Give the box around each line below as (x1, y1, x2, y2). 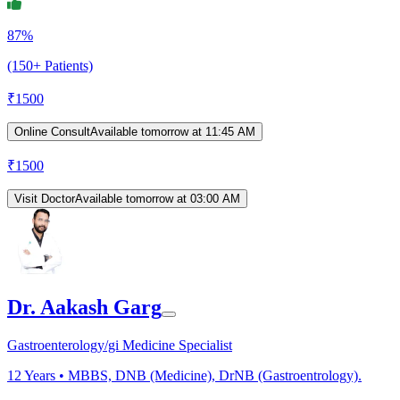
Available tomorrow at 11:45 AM (90, 125, 255, 139)
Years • (21, 367, 68, 383)
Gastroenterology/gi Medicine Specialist (7, 337, 232, 353)
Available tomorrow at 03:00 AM (75, 192, 240, 206)
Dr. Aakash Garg (7, 296, 162, 320)
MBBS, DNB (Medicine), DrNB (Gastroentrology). (68, 367, 362, 383)
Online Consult (14, 125, 90, 139)
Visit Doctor (14, 192, 75, 206)
